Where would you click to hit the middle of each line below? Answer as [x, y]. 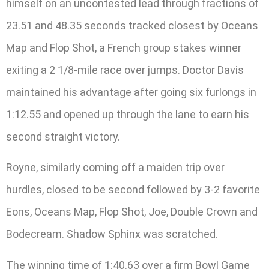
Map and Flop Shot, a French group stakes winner [124, 47]
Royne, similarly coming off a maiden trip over [115, 168]
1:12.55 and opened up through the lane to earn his [128, 114]
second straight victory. [63, 136]
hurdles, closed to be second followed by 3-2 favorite [133, 190]
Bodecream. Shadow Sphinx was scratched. [112, 234]
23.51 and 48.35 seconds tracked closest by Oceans [132, 25]
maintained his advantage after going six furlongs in [131, 92]
